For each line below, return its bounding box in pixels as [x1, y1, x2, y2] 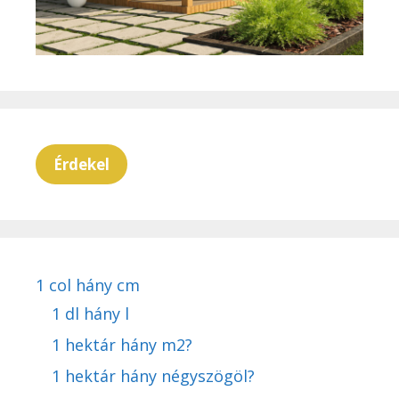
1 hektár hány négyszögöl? [52, 364, 255, 387]
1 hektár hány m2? [52, 333, 192, 355]
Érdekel [53, 153, 110, 175]
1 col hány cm [36, 273, 140, 296]
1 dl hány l [52, 302, 129, 324]
